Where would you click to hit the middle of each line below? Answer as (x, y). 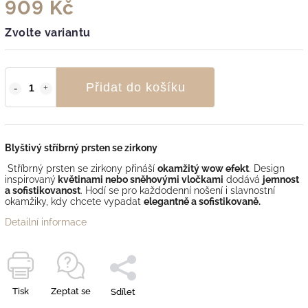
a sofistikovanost (43, 190)
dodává (243, 179)
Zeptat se (71, 291)
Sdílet (123, 291)
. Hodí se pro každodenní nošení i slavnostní (178, 190)
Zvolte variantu (48, 32)
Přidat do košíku (135, 87)
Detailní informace (46, 222)
